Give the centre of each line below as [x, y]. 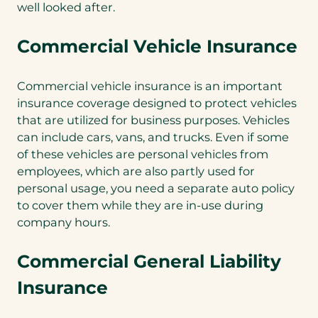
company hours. [64, 222]
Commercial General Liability [149, 261]
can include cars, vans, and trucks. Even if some [153, 137]
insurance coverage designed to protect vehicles [157, 103]
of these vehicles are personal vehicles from [143, 154]
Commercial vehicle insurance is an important [150, 86]
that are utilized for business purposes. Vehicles [153, 120]
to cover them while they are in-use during [140, 205]
